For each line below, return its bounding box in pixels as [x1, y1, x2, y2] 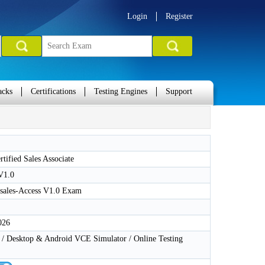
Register [166, 12, 193, 21]
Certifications [31, 87, 76, 96]
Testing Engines [94, 87, 147, 96]
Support [166, 87, 192, 96]
